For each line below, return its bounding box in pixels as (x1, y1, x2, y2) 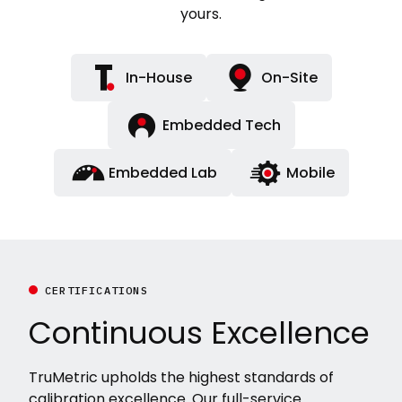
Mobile (285, 162, 335, 183)
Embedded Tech (162, 114, 281, 135)
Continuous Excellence (29, 311, 370, 354)
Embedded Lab (108, 162, 217, 183)
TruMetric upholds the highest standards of (29, 367, 334, 388)
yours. (180, 4, 222, 24)
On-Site (260, 66, 318, 88)
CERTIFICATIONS (44, 284, 148, 297)
